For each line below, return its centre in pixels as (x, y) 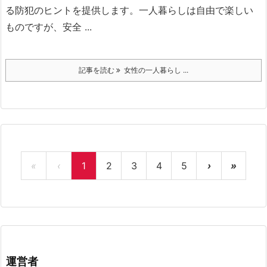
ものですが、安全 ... (49, 27)
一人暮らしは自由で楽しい (196, 10)
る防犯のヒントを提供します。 (72, 10)
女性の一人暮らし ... (154, 70)
